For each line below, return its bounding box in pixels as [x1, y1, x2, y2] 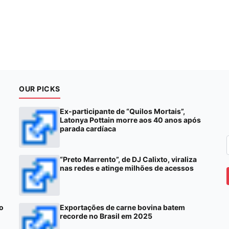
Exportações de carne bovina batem [60, 202, 186, 212]
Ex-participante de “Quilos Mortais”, [60, 106, 186, 116]
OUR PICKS [19, 84, 60, 93]
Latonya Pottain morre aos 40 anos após [60, 115, 201, 124]
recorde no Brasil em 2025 [60, 211, 153, 220]
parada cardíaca [60, 124, 117, 133]
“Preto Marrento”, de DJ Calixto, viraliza [60, 154, 197, 164]
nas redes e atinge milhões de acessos [60, 163, 194, 172]
